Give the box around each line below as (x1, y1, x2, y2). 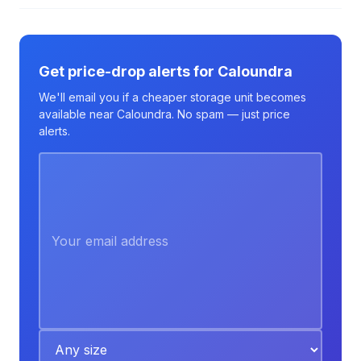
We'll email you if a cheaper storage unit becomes (39, 90, 306, 104)
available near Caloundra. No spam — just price (39, 107, 290, 121)
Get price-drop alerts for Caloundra (39, 63, 293, 80)
